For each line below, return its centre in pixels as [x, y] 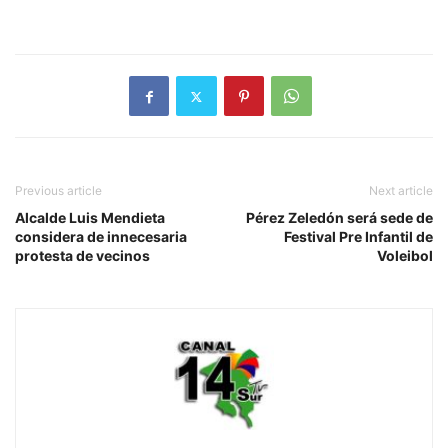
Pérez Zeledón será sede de [339, 218]
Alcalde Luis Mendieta [90, 218]
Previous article [58, 191]
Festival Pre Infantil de [358, 237]
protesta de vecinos [82, 256]
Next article [401, 191]
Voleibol [405, 256]
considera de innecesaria [101, 237]
